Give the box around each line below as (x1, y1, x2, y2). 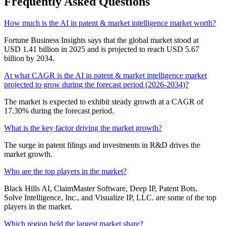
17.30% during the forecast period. (4, 106, 114, 116)
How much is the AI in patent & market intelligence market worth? (4, 19, 216, 28)
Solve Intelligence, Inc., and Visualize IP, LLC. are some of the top (4, 193, 216, 202)
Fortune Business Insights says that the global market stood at (4, 36, 199, 45)
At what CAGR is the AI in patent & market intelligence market (4, 71, 207, 80)
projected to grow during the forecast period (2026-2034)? (4, 80, 189, 89)
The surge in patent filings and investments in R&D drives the (4, 141, 200, 150)
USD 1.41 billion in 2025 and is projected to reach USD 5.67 (4, 45, 199, 54)
